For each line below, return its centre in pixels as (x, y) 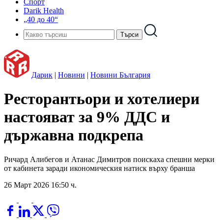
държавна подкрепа (74, 135)
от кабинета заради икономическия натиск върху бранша (99, 168)
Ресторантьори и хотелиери (102, 99)
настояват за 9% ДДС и (87, 117)
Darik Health (44, 11)
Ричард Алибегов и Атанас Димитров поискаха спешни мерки (109, 159)
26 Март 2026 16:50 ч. (40, 185)
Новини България (120, 75)
